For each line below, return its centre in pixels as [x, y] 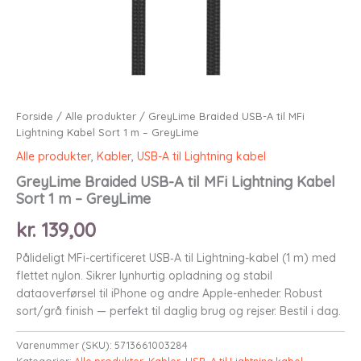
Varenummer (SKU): [65, 344]
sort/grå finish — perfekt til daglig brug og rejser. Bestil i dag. [178, 311]
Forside [35, 116]
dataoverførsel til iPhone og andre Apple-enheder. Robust [169, 293]
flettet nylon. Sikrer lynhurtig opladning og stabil [144, 275]
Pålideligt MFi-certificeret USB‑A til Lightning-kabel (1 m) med [176, 257]
